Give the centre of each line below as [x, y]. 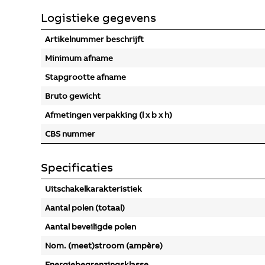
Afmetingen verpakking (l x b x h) [109, 115]
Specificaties [77, 167]
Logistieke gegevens [98, 17]
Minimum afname [79, 58]
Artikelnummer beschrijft [94, 39]
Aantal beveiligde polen [91, 227]
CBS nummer [70, 134]
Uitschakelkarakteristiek [93, 189]
